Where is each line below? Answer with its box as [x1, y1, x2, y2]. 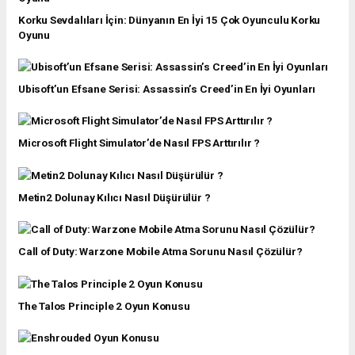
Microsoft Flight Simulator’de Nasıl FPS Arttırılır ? [18, 136, 261, 150]
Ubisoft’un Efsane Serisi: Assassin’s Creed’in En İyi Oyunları [18, 82, 316, 96]
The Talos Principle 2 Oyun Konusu [18, 299, 190, 312]
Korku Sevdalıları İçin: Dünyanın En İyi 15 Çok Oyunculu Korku [18, 13, 321, 26]
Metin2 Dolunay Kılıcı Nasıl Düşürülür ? [18, 190, 211, 204]
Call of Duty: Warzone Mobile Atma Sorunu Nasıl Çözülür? [18, 245, 303, 258]
